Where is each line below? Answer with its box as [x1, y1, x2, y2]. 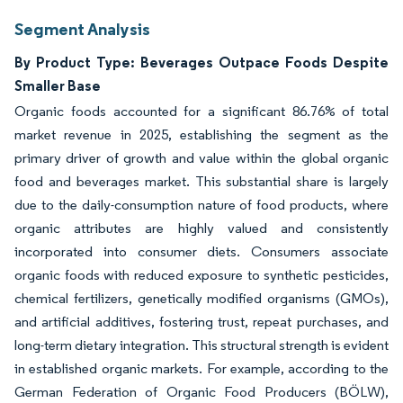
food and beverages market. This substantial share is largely [14, 173, 389, 190]
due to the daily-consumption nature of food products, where [14, 196, 389, 213]
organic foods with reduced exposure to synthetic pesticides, [14, 266, 389, 283]
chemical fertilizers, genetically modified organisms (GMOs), [14, 290, 389, 307]
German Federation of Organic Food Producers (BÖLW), [14, 383, 389, 400]
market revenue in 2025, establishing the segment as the [14, 126, 389, 143]
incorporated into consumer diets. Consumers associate [14, 243, 389, 260]
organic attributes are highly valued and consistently [14, 219, 389, 237]
